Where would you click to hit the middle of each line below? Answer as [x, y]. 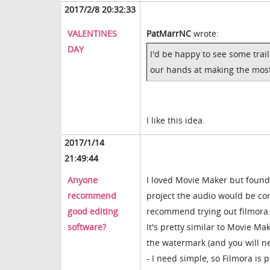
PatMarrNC [169, 34]
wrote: [205, 34]
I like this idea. [176, 121]
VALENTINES [92, 34]
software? [87, 227]
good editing [93, 212]
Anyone [83, 180]
